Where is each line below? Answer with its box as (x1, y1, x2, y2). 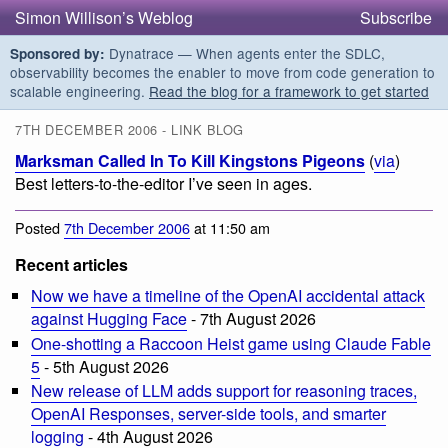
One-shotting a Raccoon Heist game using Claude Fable (31, 331, 431, 355)
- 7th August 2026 (187, 306, 316, 330)
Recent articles (15, 252, 128, 276)
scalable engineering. (10, 81, 149, 101)
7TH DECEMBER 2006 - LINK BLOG (15, 120, 244, 140)
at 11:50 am (190, 216, 270, 238)
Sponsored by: (10, 44, 105, 63)
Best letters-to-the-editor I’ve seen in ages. (15, 172, 312, 196)
